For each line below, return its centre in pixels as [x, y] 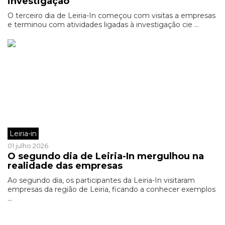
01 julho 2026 [28, 146]
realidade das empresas [65, 166]
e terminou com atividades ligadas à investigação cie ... [103, 25]
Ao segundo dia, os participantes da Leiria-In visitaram [101, 180]
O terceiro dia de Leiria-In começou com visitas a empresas [111, 16]
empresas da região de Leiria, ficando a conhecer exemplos [111, 189]
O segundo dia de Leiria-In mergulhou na [106, 156]
